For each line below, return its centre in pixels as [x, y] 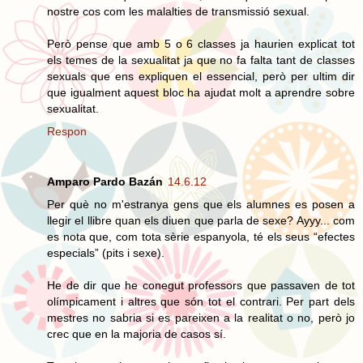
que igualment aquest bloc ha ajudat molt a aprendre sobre [201, 92]
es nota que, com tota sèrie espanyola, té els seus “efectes [201, 236]
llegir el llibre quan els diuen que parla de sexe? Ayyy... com [201, 220]
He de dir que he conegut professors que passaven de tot [201, 285]
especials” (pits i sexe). [106, 252]
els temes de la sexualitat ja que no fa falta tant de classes [201, 60]
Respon [67, 131]
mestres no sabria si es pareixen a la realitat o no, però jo [201, 317]
